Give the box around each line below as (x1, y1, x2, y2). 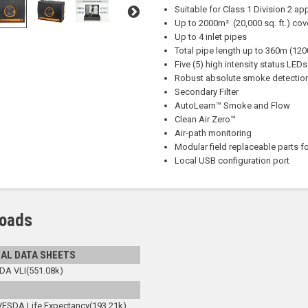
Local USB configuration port (174, 155, 289, 166)
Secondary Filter (174, 87, 239, 97)
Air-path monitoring (174, 128, 252, 138)
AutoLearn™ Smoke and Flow (174, 100, 290, 111)
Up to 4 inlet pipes (174, 32, 247, 42)
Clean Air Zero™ (174, 114, 236, 124)
